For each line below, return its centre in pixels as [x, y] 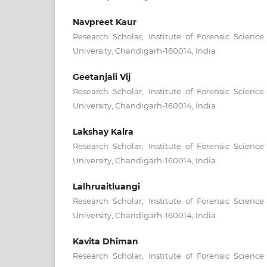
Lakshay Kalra [103, 131]
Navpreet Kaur [105, 22]
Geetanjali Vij [102, 77]
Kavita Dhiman [105, 241]
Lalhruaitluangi [106, 186]
